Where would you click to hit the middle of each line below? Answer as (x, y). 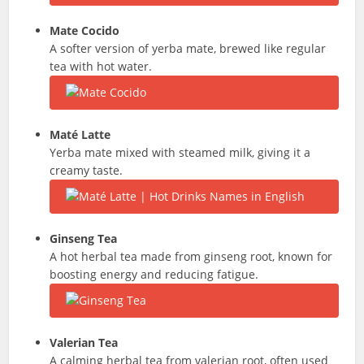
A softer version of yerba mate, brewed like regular (188, 48)
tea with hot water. (101, 66)
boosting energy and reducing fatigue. (154, 274)
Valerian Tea (84, 342)
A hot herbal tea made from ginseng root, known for (191, 256)
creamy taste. (87, 170)
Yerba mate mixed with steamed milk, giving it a (180, 152)
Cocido (101, 30)
